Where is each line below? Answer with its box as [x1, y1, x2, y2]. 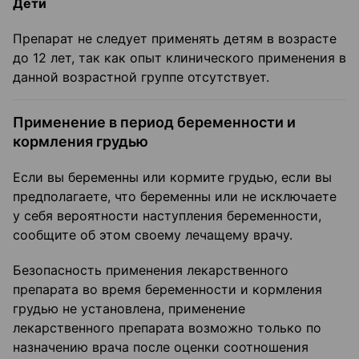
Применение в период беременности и [13, 114, 296, 131]
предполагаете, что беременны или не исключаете [13, 188, 337, 205]
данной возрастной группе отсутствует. [13, 69, 269, 86]
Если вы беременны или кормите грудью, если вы [13, 169, 332, 186]
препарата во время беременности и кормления [13, 281, 322, 298]
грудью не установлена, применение [13, 301, 245, 317]
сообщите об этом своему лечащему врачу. [13, 227, 292, 244]
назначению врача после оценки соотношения [13, 339, 309, 356]
